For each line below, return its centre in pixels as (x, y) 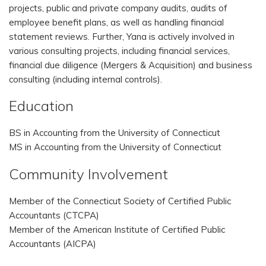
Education (41, 106)
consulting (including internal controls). (85, 79)
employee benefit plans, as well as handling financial (116, 22)
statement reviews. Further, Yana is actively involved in (122, 37)
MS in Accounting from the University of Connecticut (115, 147)
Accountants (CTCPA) (54, 215)
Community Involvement (88, 174)
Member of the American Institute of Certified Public (117, 229)
